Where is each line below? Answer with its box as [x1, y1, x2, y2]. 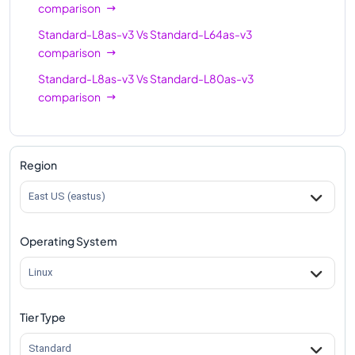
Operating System [20, 233, 117, 248]
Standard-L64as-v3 [150, 26, 253, 41]
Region [20, 157, 57, 172]
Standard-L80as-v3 [150, 71, 254, 86]
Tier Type [20, 309, 66, 324]
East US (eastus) [29, 190, 105, 203]
